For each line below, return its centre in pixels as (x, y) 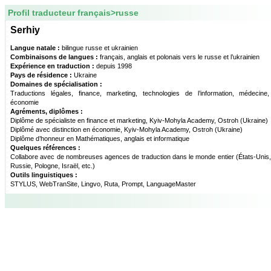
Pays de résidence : (41, 75)
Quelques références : (45, 148)
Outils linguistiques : (44, 175)
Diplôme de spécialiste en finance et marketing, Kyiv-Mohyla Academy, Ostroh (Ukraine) (139, 120)
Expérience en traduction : (52, 66)
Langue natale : (35, 48)
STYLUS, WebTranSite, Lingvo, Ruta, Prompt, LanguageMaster (103, 184)
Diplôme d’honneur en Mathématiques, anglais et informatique (100, 139)
